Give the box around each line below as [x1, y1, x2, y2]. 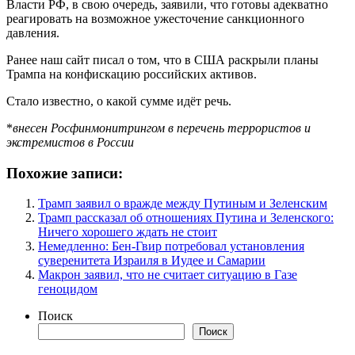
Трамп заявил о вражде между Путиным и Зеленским [38, 197, 327, 211]
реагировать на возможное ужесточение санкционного [6, 11, 304, 25]
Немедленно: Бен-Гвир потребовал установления [38, 239, 304, 254]
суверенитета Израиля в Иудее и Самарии [38, 254, 265, 268]
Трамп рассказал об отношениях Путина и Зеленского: [38, 211, 334, 225]
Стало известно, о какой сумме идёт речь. [6, 94, 231, 108]
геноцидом [38, 282, 97, 296]
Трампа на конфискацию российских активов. [6, 67, 257, 81]
